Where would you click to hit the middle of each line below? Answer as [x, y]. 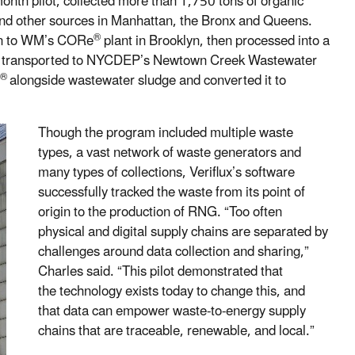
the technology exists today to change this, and [172, 292]
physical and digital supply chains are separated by [183, 233]
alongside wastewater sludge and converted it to [148, 81]
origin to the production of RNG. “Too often [160, 213]
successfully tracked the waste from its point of [172, 193]
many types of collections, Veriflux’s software [166, 173]
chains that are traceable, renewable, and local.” [176, 332]
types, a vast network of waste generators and [170, 153]
